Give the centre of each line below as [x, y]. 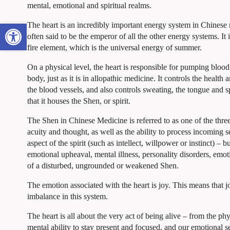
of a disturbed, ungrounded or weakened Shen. [103, 165]
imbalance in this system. [67, 196]
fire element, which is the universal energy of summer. [114, 47]
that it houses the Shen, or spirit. [79, 101]
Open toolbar [28, 28]
